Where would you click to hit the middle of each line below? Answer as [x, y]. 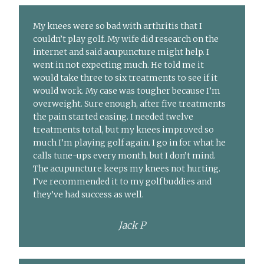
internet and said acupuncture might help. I [121, 52]
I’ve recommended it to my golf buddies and [123, 182]
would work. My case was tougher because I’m [127, 91]
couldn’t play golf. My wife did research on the [126, 39]
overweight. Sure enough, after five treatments [130, 104]
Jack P [132, 225]
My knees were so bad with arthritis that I [118, 26]
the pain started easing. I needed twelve [113, 117]
